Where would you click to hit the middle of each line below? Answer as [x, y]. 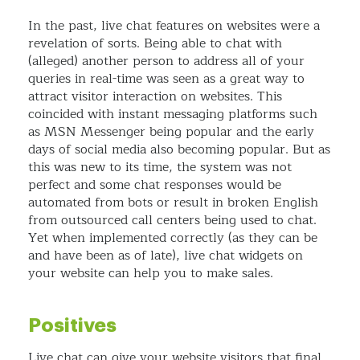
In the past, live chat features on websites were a [174, 26]
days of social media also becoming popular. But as [179, 150]
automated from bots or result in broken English [173, 203]
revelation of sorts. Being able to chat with [155, 44]
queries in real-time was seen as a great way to [166, 79]
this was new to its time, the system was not [160, 168]
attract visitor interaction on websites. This [155, 97]
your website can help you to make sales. [151, 274]
